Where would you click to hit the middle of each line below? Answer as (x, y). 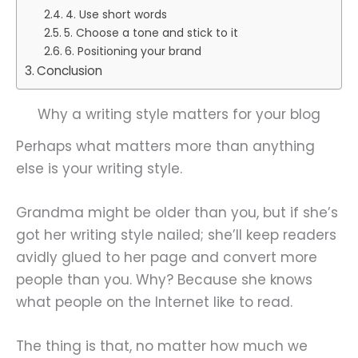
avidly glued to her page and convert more (167, 257)
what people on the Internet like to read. (154, 302)
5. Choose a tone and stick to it (151, 33)
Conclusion (70, 70)
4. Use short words (116, 14)
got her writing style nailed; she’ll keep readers (176, 235)
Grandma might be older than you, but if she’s (177, 212)
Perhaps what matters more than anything (165, 146)
